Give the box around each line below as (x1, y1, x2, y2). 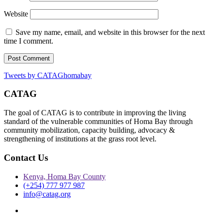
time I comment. (4, 36, 53, 45)
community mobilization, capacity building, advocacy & (4, 126, 175, 135)
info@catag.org (23, 189, 71, 198)
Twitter (23, 205, 45, 214)
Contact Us (4, 152, 48, 163)
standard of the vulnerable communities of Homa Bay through (4, 117, 193, 126)
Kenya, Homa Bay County (23, 172, 106, 181)
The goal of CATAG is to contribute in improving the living (4, 108, 186, 117)
